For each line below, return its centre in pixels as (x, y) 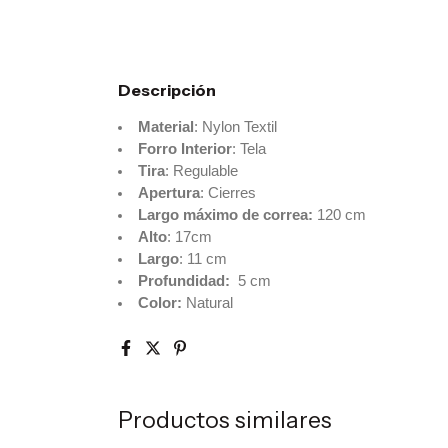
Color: (161, 302)
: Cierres (227, 192)
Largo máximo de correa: (225, 214)
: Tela (248, 148)
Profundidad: (187, 280)
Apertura (168, 192)
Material (165, 126)
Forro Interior (184, 148)
